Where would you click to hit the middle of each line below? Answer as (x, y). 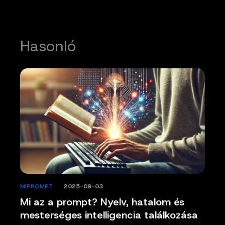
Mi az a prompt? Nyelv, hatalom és (102, 202)
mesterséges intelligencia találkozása (109, 215)
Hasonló (48, 46)
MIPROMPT (36, 187)
